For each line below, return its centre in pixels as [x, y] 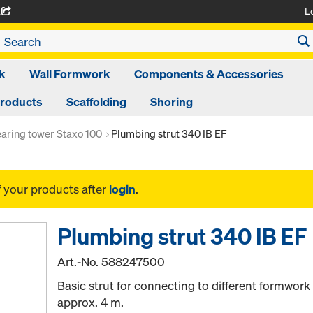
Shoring [171, 102]
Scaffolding [96, 102]
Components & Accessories [209, 74]
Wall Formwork [70, 74]
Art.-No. [80, 262]
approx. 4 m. [91, 303]
